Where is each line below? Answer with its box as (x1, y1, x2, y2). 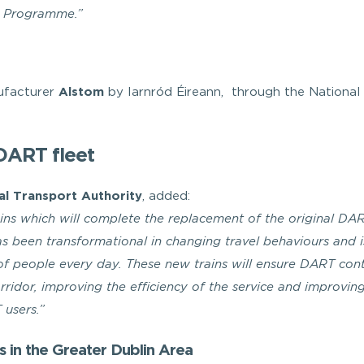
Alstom (58, 87, 104, 97)
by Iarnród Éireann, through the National (104, 87, 360, 97)
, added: (142, 191, 190, 201)
